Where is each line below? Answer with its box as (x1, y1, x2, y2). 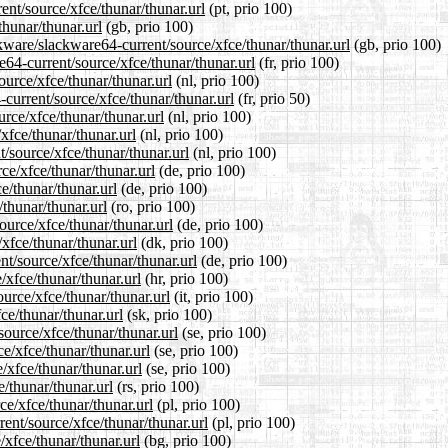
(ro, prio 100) (107, 197, 195, 215)
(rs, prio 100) (113, 377, 199, 395)
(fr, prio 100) (255, 53, 339, 71)
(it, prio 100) (170, 287, 253, 305)
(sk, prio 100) (123, 305, 212, 323)
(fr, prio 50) (234, 89, 310, 107)
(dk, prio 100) (137, 233, 228, 251)
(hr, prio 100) (141, 269, 228, 287)
